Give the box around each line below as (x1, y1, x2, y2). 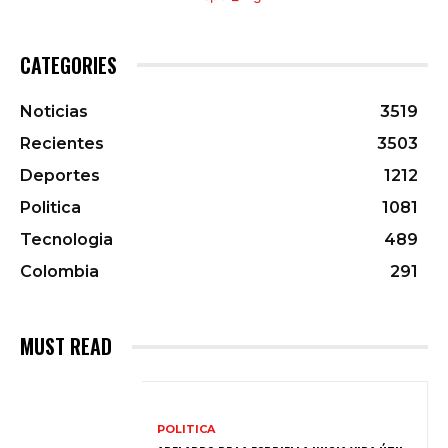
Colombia (20, 262, 99, 282)
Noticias (20, 102, 88, 122)
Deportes (20, 166, 100, 186)
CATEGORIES (20, 50, 117, 81)
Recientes (20, 134, 104, 154)
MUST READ (20, 331, 112, 362)
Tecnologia (20, 230, 113, 250)
